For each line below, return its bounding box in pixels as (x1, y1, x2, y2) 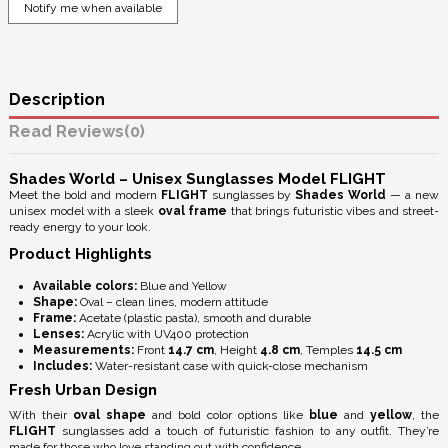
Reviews (56, 122, 124, 142)
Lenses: (33, 326, 84, 341)
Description (9, 90, 105, 110)
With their (9, 408, 73, 423)
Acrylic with (84, 326, 154, 341)
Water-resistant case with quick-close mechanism (92, 358, 368, 373)
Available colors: (33, 278, 137, 293)
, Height (214, 342, 260, 357)
